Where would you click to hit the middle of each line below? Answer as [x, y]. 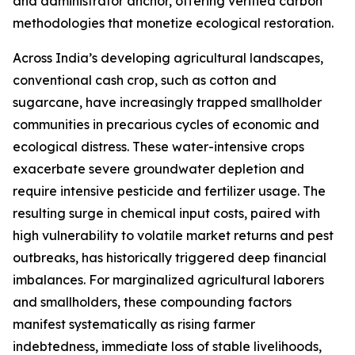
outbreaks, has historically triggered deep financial [170, 258]
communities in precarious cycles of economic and [166, 125]
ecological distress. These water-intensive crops [158, 147]
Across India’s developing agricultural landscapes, [168, 58]
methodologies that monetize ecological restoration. [173, 23]
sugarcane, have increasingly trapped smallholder [167, 103]
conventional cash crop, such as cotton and [145, 80]
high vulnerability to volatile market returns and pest [173, 236]
